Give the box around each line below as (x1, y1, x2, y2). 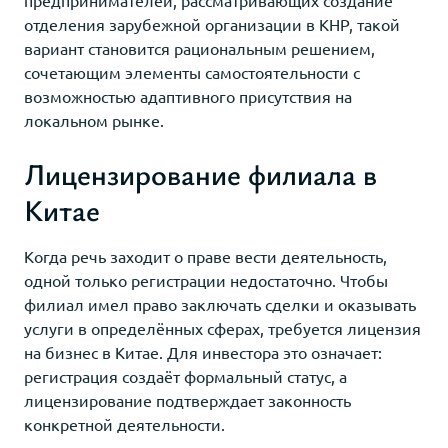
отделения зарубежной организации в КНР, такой (24, 13, 400, 34)
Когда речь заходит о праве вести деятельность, (24, 245, 387, 266)
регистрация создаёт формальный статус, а (24, 365, 347, 386)
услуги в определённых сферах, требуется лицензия (24, 317, 421, 338)
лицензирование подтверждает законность (24, 389, 351, 410)
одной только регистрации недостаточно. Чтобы (24, 269, 388, 290)
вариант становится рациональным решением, (24, 37, 375, 58)
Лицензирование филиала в (24, 152, 377, 194)
